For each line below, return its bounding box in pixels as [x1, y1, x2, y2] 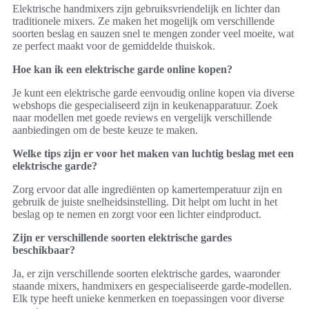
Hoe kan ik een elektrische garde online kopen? [12, 63, 232, 76]
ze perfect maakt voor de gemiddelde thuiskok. [12, 40, 215, 52]
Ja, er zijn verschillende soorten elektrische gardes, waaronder [12, 268, 280, 280]
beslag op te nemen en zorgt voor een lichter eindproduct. [12, 208, 261, 221]
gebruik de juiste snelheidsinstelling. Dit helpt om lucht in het [12, 196, 277, 208]
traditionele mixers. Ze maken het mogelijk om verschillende [12, 15, 275, 28]
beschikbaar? [12, 244, 75, 257]
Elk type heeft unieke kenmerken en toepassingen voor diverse [12, 292, 284, 305]
